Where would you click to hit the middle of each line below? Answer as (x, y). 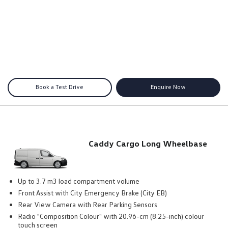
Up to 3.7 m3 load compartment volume (79, 181)
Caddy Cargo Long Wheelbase (148, 143)
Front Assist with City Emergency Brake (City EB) (92, 193)
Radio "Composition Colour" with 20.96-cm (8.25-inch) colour (111, 216)
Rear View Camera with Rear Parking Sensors (88, 205)
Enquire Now (168, 87)
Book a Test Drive (60, 87)
